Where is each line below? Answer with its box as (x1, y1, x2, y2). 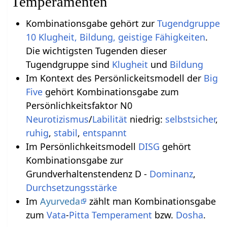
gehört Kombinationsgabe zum (42, 86, 179, 98)
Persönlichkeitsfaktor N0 (25, 99, 132, 112)
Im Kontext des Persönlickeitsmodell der (25, 72, 204, 85)
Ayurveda (40, 195, 80, 208)
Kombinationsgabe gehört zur (25, 17, 157, 30)
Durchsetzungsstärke (25, 181, 117, 194)
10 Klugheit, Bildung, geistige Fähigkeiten (25, 31, 205, 44)
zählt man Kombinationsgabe (86, 195, 216, 208)
